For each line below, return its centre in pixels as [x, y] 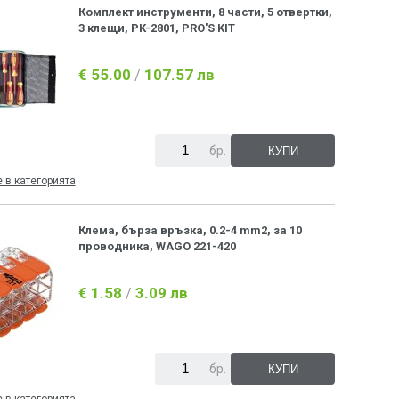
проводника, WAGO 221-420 [158, 247]
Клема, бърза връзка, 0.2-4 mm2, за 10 [191, 231]
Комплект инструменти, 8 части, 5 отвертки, [206, 12]
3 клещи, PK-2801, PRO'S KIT [157, 28]
